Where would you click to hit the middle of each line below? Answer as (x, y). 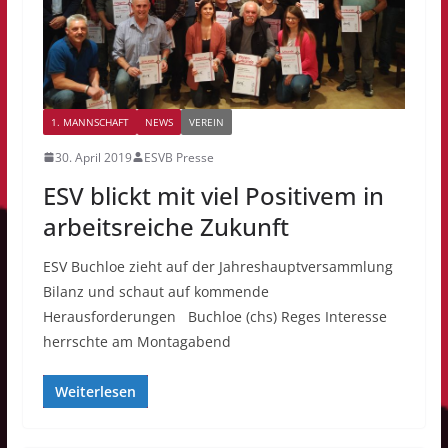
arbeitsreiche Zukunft (165, 226)
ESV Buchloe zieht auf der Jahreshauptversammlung (217, 266)
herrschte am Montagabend (136, 341)
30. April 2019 (93, 157)
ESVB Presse (178, 157)
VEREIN (206, 121)
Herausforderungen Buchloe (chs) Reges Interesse (214, 316)
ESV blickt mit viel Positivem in (213, 195)
